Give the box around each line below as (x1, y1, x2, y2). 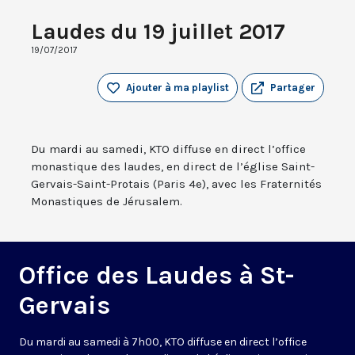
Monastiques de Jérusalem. (31, 194, 182, 209)
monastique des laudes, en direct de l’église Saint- (31, 159, 315, 174)
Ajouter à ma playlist (126, 82, 229, 94)
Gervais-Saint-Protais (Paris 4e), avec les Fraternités (31, 177, 322, 192)
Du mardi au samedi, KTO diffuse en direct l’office (31, 142, 306, 157)
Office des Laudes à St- (19, 261, 294, 291)
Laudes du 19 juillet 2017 (31, 18, 285, 45)
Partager (270, 82, 315, 94)
